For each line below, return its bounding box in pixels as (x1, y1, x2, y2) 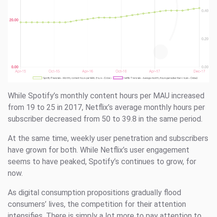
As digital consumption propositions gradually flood (8, 188, 181, 198)
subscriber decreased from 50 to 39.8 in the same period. (8, 114, 202, 124)
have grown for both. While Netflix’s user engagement (8, 145, 189, 155)
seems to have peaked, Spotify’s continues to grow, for (8, 157, 196, 167)
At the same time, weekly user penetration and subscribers (8, 134, 208, 143)
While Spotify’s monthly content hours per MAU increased (8, 91, 204, 101)
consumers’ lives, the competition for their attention (8, 200, 186, 209)
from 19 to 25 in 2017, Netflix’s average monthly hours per (8, 103, 205, 112)
